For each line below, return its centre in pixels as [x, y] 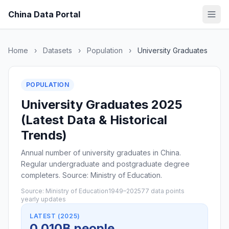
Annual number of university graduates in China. [101, 153]
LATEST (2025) [55, 216]
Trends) [44, 135]
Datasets [58, 50]
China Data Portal [44, 14]
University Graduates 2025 [102, 105]
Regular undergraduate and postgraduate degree [105, 164]
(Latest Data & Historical [94, 120]
